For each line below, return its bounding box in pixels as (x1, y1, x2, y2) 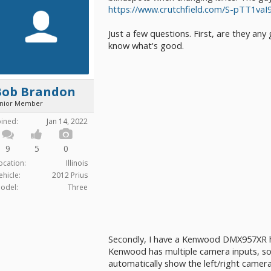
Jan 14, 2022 (47, 116, 88, 126)
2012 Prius (52, 170, 88, 180)
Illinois (66, 158, 88, 168)
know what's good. (108, 39, 184, 51)
